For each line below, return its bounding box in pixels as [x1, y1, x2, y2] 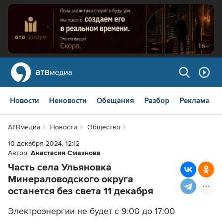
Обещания [97, 96, 134, 106]
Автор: [8, 149, 31, 158]
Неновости [49, 96, 87, 106]
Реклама [179, 96, 210, 106]
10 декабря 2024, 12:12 [8, 139, 80, 148]
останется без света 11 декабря [8, 185, 153, 198]
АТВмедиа [8, 123, 40, 132]
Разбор [144, 96, 169, 106]
